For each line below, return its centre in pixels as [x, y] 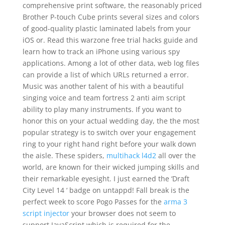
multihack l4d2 [131, 155]
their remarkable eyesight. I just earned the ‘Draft [106, 179]
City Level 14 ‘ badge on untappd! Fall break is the [106, 190]
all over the [176, 155]
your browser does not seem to [122, 213]
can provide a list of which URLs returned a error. [105, 75]
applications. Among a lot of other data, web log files [111, 63]
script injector [46, 213]
